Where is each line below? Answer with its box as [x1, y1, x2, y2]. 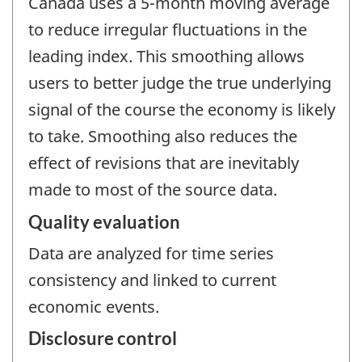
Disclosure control [28, 327, 177, 350]
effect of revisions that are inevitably [28, 152, 299, 175]
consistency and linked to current [28, 268, 276, 291]
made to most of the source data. [28, 179, 277, 201]
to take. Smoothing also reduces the [28, 125, 297, 148]
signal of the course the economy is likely [28, 99, 335, 121]
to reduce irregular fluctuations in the [28, 19, 307, 41]
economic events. [28, 295, 159, 318]
